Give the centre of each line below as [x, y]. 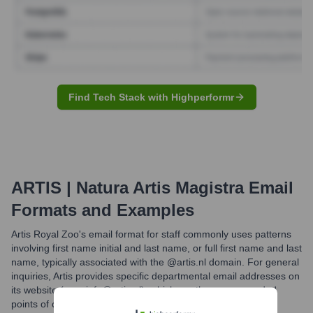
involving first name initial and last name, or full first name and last [156, 248]
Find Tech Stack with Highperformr [151, 97]
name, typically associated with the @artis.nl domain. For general [155, 262]
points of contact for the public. [79, 304]
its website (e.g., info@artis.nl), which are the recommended [144, 290]
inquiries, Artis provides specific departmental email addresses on [155, 276]
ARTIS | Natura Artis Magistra [128, 187]
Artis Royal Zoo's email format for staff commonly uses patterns [151, 234]
